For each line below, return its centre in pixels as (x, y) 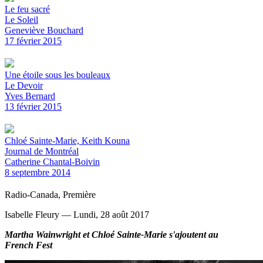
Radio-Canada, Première (50, 194)
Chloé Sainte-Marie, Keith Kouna (67, 140)
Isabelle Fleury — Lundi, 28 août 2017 (77, 214)
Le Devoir (24, 85)
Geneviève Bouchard (44, 30)
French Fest (28, 245)
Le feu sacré (27, 9)
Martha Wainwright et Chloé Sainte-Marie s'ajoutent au (112, 234)
